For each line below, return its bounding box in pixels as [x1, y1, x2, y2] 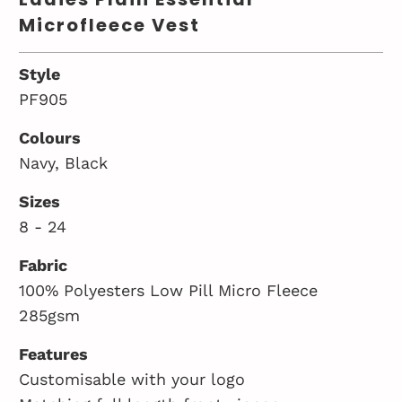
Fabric [19, 255, 68, 275]
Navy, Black [19, 153, 109, 172]
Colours [19, 127, 82, 147]
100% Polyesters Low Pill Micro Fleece [19, 280, 319, 300]
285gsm [19, 305, 81, 325]
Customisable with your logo [19, 369, 246, 389]
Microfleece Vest [19, 12, 201, 38]
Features [19, 344, 89, 363]
